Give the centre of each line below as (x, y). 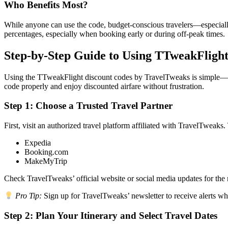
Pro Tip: (29, 196)
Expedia (38, 143)
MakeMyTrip (46, 161)
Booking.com (46, 152)
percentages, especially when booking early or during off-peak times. (115, 34)
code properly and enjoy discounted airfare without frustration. (104, 86)
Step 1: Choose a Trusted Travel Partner (88, 106)
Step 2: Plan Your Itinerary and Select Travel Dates (111, 216)
